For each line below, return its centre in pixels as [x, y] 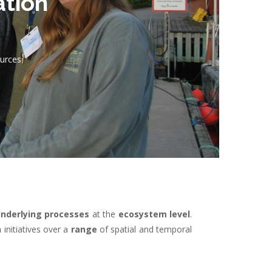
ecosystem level [154, 214]
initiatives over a [36, 229]
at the [104, 214]
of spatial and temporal [144, 229]
